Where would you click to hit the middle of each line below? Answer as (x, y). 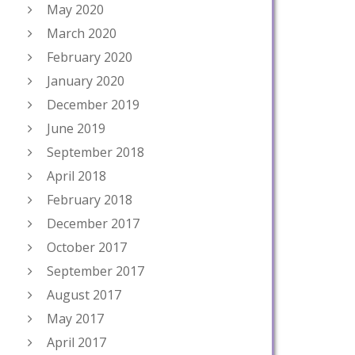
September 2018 (95, 152)
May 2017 (75, 319)
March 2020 (82, 33)
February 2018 (90, 200)
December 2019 (93, 105)
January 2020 (86, 81)
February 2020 (90, 57)
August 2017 (84, 295)
